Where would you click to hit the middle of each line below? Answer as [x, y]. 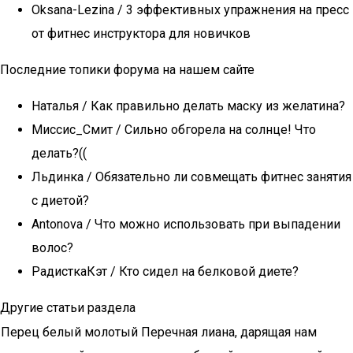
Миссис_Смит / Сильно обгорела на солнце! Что [174, 130]
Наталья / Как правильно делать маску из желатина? [188, 106]
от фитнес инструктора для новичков [141, 33]
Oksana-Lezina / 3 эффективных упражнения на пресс [190, 10]
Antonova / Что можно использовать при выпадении [186, 224]
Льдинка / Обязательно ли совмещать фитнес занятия [191, 177]
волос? [52, 248]
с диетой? [60, 201]
